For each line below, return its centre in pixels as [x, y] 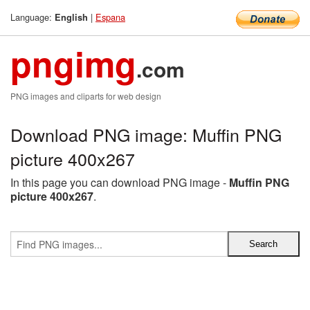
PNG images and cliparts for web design [86, 96]
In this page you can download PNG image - [120, 182]
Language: [33, 17]
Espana [110, 17]
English [71, 17]
